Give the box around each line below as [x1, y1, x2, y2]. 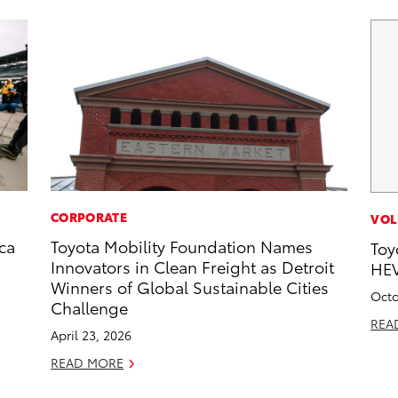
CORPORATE [51, 208, 127, 227]
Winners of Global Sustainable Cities [51, 275, 330, 298]
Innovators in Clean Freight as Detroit [51, 255, 335, 278]
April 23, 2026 [51, 326, 132, 345]
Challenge [51, 296, 129, 319]
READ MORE [51, 354, 124, 372]
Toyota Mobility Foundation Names [51, 235, 314, 258]
